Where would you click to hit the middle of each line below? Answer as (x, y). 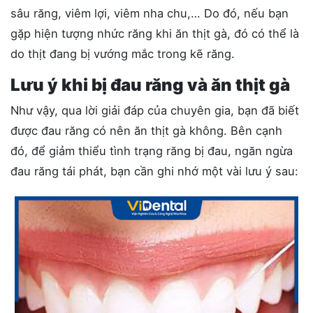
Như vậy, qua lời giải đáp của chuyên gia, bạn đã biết (155, 110)
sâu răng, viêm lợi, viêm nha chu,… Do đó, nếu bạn (150, 13)
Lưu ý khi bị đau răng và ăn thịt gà (150, 85)
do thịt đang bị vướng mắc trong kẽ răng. (124, 53)
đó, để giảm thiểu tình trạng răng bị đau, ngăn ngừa (152, 151)
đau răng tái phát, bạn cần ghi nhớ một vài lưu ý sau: (154, 171)
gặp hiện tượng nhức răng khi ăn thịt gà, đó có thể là (155, 33)
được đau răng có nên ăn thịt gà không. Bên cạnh (146, 130)
